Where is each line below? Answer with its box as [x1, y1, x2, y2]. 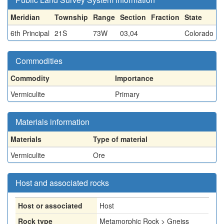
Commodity [10, 73, 49, 83]
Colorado [184, 28, 213, 38]
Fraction [151, 12, 179, 22]
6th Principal [10, 28, 49, 38]
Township [54, 12, 88, 22]
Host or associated [18, 200, 82, 210]
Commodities [15, 55, 62, 66]
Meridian [10, 12, 40, 22]
